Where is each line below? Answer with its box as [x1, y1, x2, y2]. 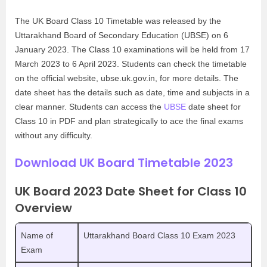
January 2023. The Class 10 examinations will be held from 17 [15, 45, 250, 54]
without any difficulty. [15, 131, 92, 140]
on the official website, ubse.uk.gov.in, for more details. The [15, 73, 238, 83]
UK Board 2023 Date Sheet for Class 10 [15, 183, 247, 200]
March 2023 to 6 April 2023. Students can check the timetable [15, 59, 247, 69]
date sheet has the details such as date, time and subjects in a [15, 88, 250, 97]
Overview [15, 200, 72, 216]
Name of [21, 231, 53, 240]
